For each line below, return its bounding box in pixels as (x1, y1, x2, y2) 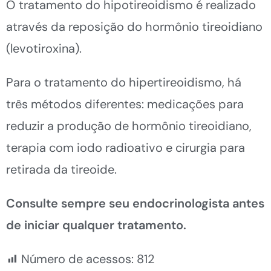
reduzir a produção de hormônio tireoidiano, (6, 117, 252, 134)
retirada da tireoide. (6, 161, 117, 177)
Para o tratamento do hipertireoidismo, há (6, 74, 241, 90)
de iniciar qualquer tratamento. (6, 217, 186, 233)
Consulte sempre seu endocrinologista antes (6, 195, 264, 211)
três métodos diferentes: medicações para (6, 96, 244, 112)
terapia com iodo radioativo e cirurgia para (6, 139, 245, 155)
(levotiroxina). (6, 40, 82, 56)
